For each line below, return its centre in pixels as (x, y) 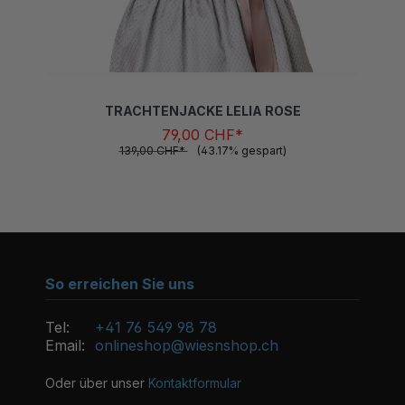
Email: (65, 345)
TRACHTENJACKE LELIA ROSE (202, 91)
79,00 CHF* (202, 115)
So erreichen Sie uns (120, 284)
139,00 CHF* (153, 131)
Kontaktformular (195, 383)
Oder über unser (97, 383)
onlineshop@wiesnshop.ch (187, 345)
